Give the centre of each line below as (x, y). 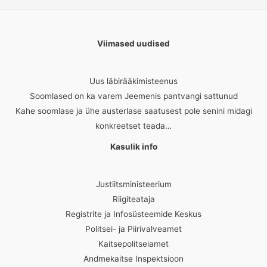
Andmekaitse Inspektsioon (133, 259)
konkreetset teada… (133, 126)
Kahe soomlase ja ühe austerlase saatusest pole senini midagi (133, 111)
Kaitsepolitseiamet (133, 244)
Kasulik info (133, 147)
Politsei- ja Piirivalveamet (133, 229)
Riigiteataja (133, 199)
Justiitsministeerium (133, 184)
